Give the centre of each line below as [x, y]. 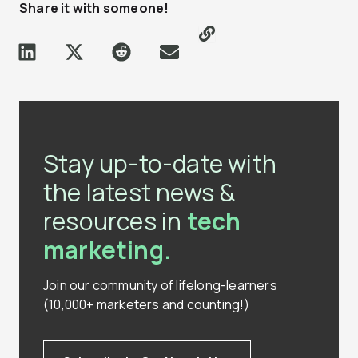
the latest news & [139, 193]
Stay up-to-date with [160, 164]
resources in [115, 221]
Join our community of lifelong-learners [160, 286]
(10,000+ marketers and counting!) [147, 305]
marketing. [107, 250]
